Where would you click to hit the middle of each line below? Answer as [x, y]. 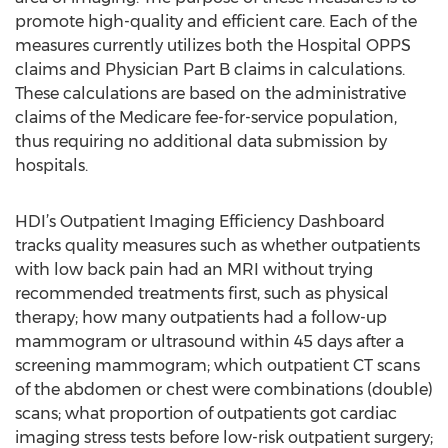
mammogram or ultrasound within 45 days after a [209, 341]
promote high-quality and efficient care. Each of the [216, 21]
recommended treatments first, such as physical [202, 293]
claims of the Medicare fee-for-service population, [206, 117]
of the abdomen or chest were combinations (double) [224, 389]
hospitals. [51, 165]
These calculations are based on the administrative [210, 93]
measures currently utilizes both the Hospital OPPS [213, 45]
